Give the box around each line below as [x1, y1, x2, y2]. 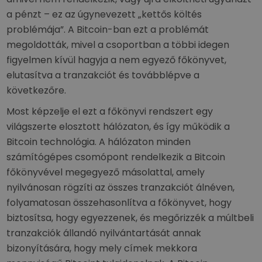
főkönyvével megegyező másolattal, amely [6, 166, 205, 179]
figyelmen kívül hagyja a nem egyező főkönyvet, [6, 53, 227, 67]
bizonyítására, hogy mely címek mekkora [6, 242, 198, 255]
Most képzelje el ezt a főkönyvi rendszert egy [6, 105, 213, 118]
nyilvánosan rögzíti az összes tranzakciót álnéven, [6, 181, 235, 194]
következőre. [6, 84, 67, 97]
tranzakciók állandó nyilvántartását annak [6, 226, 202, 240]
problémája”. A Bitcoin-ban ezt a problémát [6, 23, 209, 36]
